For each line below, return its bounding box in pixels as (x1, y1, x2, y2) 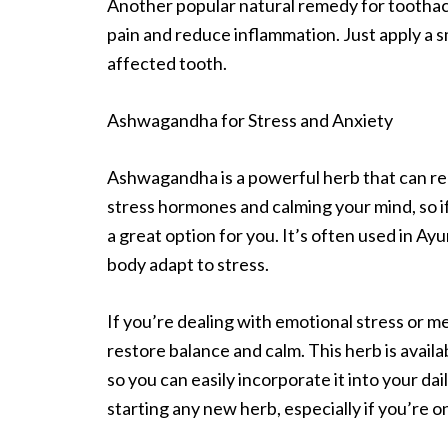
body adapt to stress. (107, 252, 269, 275)
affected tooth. (107, 51, 227, 74)
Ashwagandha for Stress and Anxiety (107, 108, 393, 131)
